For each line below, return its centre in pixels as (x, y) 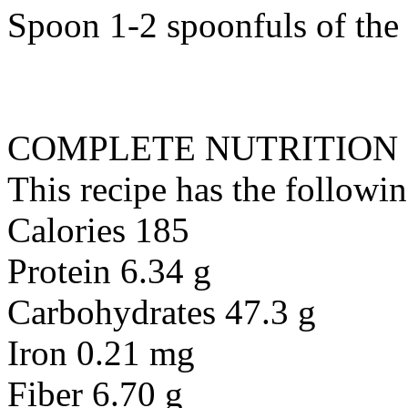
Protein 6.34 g (109, 271)
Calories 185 (98, 230)
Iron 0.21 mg (101, 353)
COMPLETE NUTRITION (203, 148)
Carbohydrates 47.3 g (162, 312)
